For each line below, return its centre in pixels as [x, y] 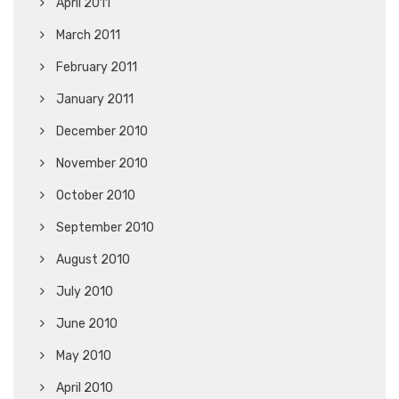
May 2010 [84, 356]
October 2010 [96, 196]
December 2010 [102, 132]
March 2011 [88, 36]
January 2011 [95, 100]
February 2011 [97, 68]
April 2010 [85, 388]
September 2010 [105, 228]
